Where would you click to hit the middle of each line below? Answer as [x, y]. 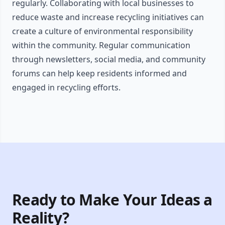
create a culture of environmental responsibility [102, 31]
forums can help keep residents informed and [99, 74]
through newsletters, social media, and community [109, 60]
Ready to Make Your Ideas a [112, 200]
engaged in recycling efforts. [66, 88]
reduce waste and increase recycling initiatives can [108, 17]
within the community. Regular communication [101, 45]
